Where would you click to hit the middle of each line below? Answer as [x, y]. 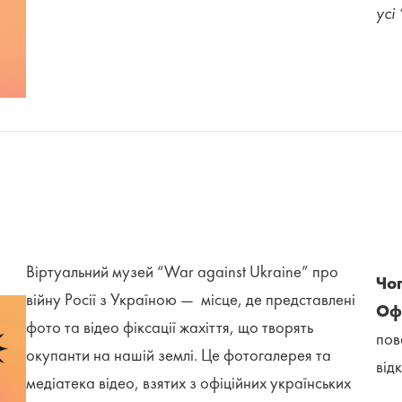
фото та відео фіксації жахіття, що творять [170, 328]
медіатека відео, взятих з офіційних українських [189, 384]
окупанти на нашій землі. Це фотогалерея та [179, 356]
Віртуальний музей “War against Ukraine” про [183, 272]
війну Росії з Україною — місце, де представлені [191, 300]
